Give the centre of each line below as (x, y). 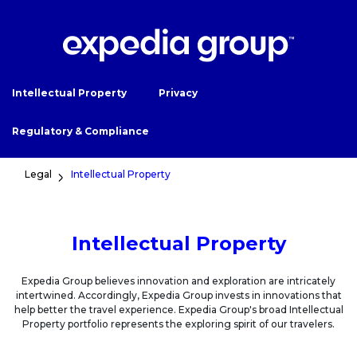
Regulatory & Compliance (80, 131)
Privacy (178, 93)
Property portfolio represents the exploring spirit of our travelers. (178, 324)
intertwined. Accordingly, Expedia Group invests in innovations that (178, 296)
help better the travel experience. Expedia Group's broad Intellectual (178, 310)
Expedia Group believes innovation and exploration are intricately (178, 281)
